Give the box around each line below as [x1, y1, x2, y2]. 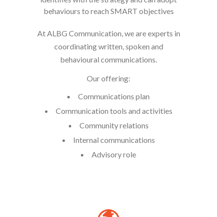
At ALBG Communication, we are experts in [37, 29, 180, 38]
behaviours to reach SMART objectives [43, 6, 174, 15]
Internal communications [73, 135, 155, 144]
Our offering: [87, 74, 130, 83]
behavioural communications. [60, 55, 157, 64]
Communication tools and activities [55, 106, 172, 115]
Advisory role [92, 150, 136, 159]
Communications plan [78, 92, 150, 101]
